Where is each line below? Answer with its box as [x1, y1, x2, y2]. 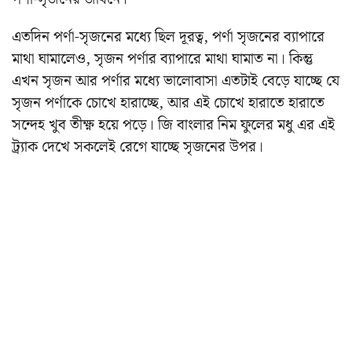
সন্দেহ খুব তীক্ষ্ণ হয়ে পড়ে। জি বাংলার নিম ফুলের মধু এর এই [12, 112, 335, 137]
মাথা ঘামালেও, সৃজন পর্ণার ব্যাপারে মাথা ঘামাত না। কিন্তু [12, 46, 313, 71]
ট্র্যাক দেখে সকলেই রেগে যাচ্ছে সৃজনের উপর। [12, 134, 263, 159]
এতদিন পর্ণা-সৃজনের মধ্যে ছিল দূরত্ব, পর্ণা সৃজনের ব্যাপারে [12, 24, 324, 49]
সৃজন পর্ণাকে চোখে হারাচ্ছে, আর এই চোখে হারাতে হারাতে [12, 90, 324, 115]
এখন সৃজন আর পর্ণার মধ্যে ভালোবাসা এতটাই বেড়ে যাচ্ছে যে [12, 68, 339, 93]
